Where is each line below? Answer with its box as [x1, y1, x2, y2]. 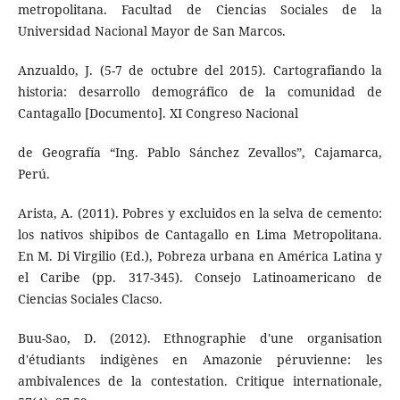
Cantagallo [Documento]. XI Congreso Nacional [17, 104, 298, 121]
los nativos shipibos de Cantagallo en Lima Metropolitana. [17, 225, 383, 243]
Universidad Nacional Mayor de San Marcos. [17, 21, 286, 39]
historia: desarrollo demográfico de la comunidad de [17, 82, 383, 100]
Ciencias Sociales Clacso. [17, 289, 162, 307]
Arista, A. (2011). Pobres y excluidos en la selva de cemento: [17, 204, 383, 221]
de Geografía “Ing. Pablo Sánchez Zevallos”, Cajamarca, [17, 143, 383, 161]
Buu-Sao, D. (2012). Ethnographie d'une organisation [17, 329, 383, 346]
